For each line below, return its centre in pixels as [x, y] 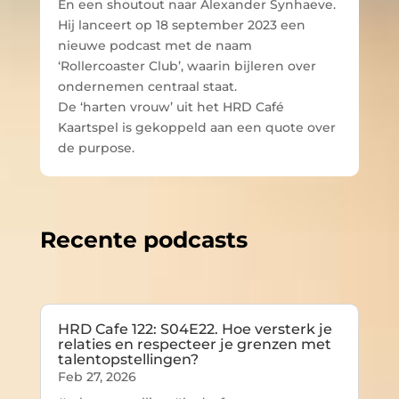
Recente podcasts [143, 240]
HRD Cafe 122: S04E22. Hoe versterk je [195, 330]
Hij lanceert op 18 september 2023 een [181, 25]
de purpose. [96, 148]
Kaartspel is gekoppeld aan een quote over [196, 128]
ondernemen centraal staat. [147, 87]
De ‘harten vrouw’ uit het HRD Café [171, 107]
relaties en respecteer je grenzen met [194, 345]
